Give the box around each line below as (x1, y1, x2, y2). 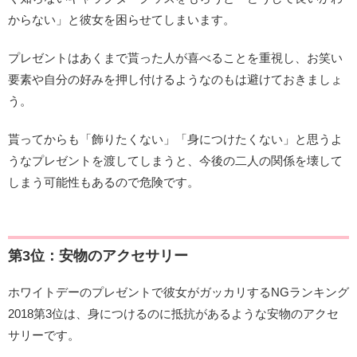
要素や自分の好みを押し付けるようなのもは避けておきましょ (8, 72, 343, 86)
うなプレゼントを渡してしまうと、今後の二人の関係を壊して (8, 153, 343, 167)
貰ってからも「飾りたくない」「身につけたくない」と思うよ (8, 131, 343, 146)
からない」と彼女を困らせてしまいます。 (8, 12, 235, 26)
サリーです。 (8, 328, 80, 343)
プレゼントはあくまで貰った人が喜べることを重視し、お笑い (8, 50, 343, 65)
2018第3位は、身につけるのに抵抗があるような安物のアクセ (8, 307, 339, 321)
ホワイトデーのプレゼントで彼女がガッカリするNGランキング (8, 285, 349, 300)
